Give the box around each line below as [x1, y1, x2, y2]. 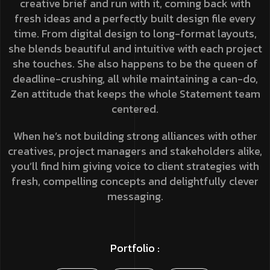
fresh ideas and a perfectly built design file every [14, 10, 256, 27]
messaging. [107, 187, 163, 204]
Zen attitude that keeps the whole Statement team [10, 85, 260, 102]
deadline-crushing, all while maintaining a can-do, [12, 70, 258, 87]
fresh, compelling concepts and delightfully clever [11, 172, 259, 189]
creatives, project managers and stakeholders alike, [8, 142, 262, 159]
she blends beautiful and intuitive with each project [8, 40, 262, 57]
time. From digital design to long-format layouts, [13, 25, 257, 42]
